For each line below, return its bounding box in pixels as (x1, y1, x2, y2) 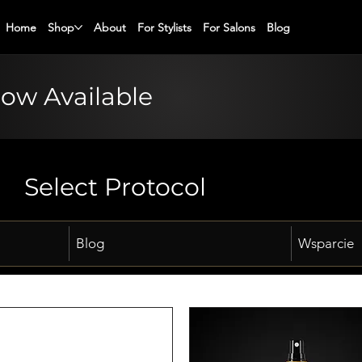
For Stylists (137, 19, 192, 35)
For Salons (203, 19, 256, 35)
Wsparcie (298, 234, 355, 251)
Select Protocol (23, 172, 206, 203)
